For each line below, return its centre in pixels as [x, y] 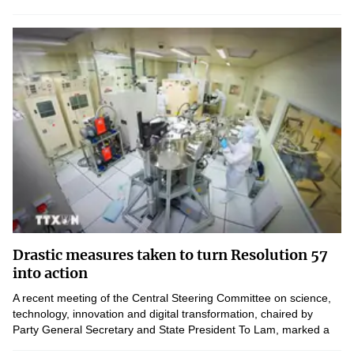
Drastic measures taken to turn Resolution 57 [170, 255]
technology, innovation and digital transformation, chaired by [163, 314]
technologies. [46, 9]
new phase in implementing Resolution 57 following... [145, 345]
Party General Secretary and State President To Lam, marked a [171, 330]
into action [50, 273]
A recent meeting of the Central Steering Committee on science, [172, 298]
